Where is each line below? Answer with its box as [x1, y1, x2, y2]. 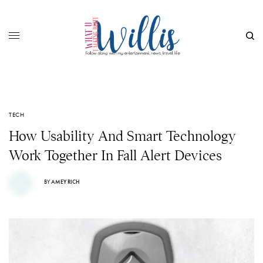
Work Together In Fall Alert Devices [9, 147, 222, 164]
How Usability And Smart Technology [9, 127, 236, 145]
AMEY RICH [51, 177, 80, 186]
